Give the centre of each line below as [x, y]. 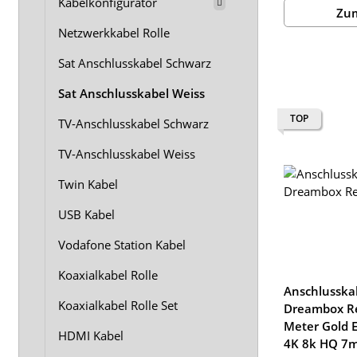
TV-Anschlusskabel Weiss [127, 154]
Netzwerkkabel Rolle [114, 33]
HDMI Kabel [91, 335]
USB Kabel [86, 214]
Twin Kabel [88, 184]
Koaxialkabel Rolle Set [118, 305]
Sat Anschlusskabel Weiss [131, 93]
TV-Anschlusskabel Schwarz [133, 124]
